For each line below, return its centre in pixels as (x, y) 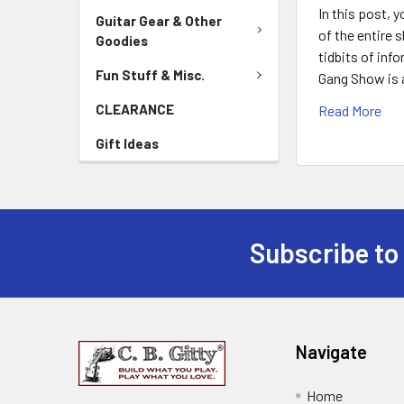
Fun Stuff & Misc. (150, 74)
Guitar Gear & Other (159, 20)
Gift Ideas (127, 143)
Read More (350, 110)
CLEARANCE (135, 109)
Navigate (332, 351)
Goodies (122, 40)
